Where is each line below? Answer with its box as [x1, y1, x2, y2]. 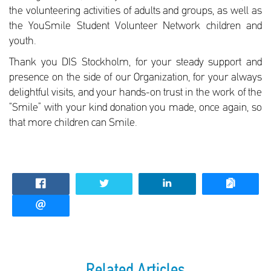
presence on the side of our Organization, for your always [9, 72, 262, 84]
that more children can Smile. [9, 117, 137, 129]
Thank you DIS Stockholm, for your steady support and [9, 57, 262, 69]
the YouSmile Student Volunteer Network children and [9, 21, 262, 33]
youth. [9, 36, 36, 48]
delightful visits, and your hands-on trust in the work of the [9, 87, 262, 99]
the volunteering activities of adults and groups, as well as [9, 5, 262, 18]
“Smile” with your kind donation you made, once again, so [9, 102, 262, 114]
